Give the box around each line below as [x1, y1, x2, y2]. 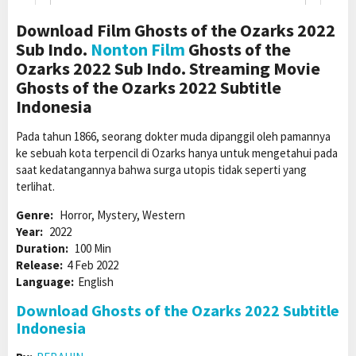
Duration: [16, 241, 71, 257]
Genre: [16, 207, 56, 223]
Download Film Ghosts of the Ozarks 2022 [16, 19, 335, 42]
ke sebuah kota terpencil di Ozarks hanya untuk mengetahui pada [16, 145, 338, 161]
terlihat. [16, 179, 55, 195]
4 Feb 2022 [67, 257, 118, 273]
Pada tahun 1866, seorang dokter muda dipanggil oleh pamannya [16, 129, 331, 145]
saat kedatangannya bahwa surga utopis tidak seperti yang [16, 162, 307, 178]
